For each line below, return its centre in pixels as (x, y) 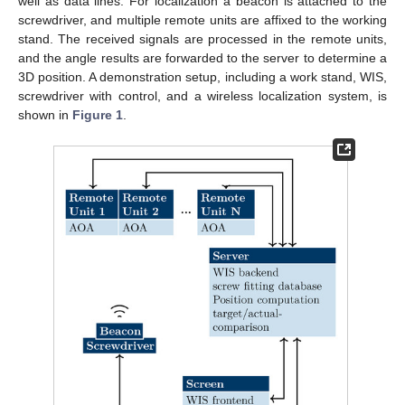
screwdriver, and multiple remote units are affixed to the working (202, 20)
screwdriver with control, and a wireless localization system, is (202, 96)
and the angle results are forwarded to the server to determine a (202, 58)
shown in (45, 115)
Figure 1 (98, 115)
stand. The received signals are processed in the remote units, (202, 39)
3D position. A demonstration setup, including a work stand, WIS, (202, 77)
